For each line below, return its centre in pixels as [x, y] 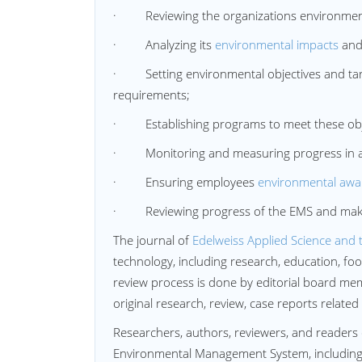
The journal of [153, 240]
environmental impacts [277, 44]
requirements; [152, 95]
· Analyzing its [164, 44]
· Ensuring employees [185, 182]
